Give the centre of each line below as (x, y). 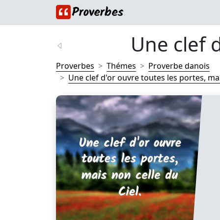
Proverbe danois (179, 66)
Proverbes (75, 66)
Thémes (121, 66)
